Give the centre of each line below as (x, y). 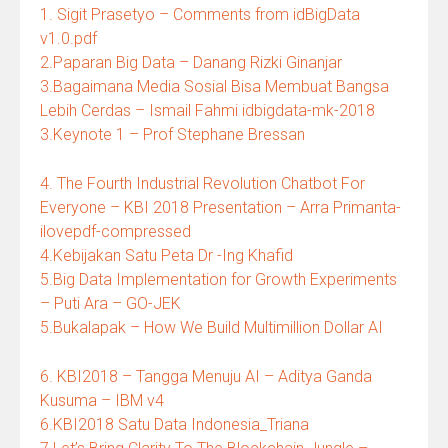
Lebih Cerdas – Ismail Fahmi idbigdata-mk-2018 (207, 110)
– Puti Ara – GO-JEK (110, 303)
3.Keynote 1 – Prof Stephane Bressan (172, 134)
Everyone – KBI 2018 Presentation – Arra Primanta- (220, 207)
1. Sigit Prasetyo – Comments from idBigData (200, 14)
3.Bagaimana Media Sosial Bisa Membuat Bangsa (214, 86)
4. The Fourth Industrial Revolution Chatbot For (202, 183)
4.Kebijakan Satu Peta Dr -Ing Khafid (166, 255)
